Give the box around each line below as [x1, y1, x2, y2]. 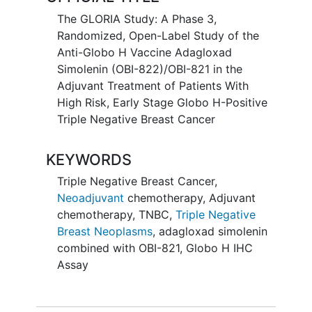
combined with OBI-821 [56, 241, 180, 256]
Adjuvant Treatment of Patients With [56, 78, 249, 93]
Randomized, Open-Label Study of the [56, 28, 259, 42]
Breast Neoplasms [56, 224, 153, 239]
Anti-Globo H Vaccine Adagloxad [56, 45, 232, 59]
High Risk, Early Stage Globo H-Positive [56, 95, 267, 109]
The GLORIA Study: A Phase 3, [56, 11, 217, 26]
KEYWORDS [45, 150, 132, 169]
